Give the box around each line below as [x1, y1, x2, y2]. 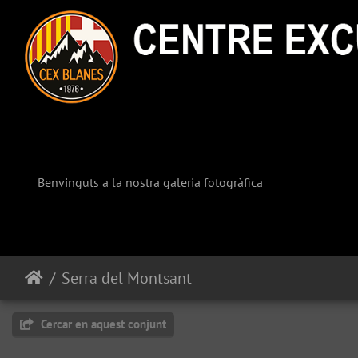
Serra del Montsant [62, 268, 192, 289]
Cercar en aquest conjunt [38, 316, 166, 332]
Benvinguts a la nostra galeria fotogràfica [38, 174, 263, 191]
